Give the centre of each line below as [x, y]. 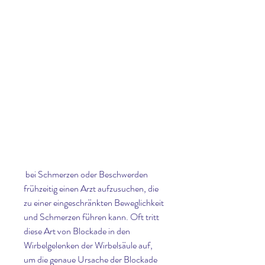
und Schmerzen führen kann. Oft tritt [91, 217]
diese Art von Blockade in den [77, 231]
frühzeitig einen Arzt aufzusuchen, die [91, 189]
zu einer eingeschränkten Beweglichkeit [94, 203]
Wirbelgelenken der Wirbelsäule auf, [88, 245]
